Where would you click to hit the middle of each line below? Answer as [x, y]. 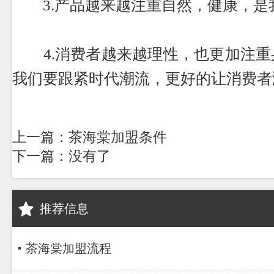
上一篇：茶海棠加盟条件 [90, 137]
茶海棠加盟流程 [68, 248]
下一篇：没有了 [61, 156]
